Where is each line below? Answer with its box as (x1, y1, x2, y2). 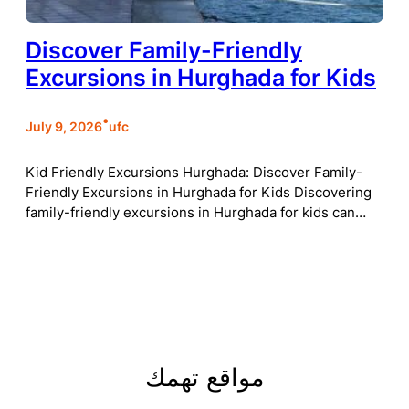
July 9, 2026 (26, 119, 102, 135)
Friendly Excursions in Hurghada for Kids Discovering (26, 184, 372, 201)
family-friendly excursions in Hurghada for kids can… (26, 204, 366, 221)
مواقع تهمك (145, 361, 264, 393)
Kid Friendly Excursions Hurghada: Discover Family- (26, 163, 362, 181)
